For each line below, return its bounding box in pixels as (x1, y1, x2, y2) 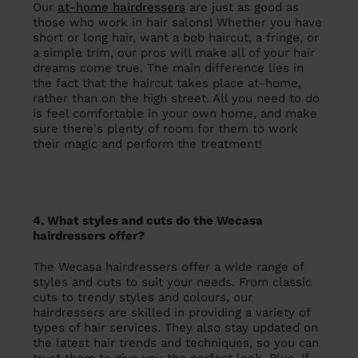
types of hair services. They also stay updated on (33, 320, 318, 336)
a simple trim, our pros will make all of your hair (33, 46, 315, 61)
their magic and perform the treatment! (33, 137, 262, 152)
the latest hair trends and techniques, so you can (33, 336, 319, 351)
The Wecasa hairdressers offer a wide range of (33, 260, 304, 275)
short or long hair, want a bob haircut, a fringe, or (33, 30, 319, 46)
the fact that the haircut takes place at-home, (33, 76, 301, 91)
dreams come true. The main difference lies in (33, 61, 304, 76)
